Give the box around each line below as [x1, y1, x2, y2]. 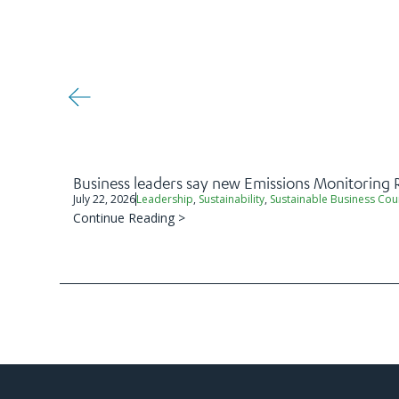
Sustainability [199, 191, 265, 208]
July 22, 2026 [73, 191, 136, 208]
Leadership [136, 191, 194, 208]
